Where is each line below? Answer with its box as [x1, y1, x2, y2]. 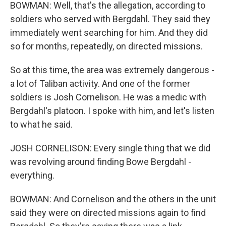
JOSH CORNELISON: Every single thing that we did [10, 143, 210, 153]
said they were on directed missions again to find [10, 207, 206, 218]
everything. [10, 170, 54, 181]
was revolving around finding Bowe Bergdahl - [10, 156, 191, 167]
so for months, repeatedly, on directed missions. [10, 41, 203, 51]
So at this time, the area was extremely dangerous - [10, 65, 214, 75]
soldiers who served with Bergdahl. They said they [10, 14, 210, 24]
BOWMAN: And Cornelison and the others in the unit [10, 194, 216, 204]
